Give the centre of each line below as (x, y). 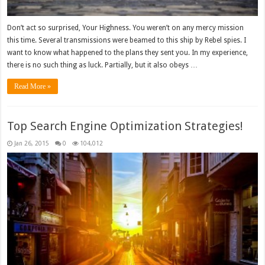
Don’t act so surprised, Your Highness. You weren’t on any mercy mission (126, 28)
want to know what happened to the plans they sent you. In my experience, (128, 52)
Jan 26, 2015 (32, 143)
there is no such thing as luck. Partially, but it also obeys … (103, 65)
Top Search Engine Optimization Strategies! (125, 126)
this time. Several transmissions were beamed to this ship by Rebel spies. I (127, 40)
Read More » (33, 86)
